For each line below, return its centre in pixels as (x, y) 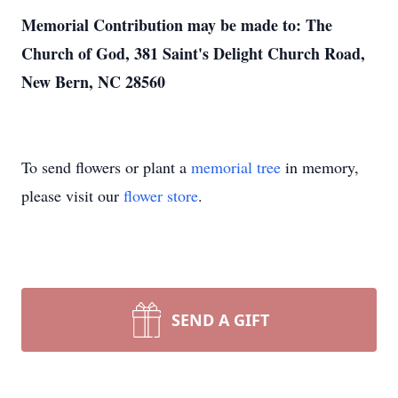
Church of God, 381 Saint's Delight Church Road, (193, 53)
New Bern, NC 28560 (93, 82)
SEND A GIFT (220, 320)
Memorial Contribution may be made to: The (177, 25)
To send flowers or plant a (106, 167)
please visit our (72, 195)
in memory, (320, 167)
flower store (161, 195)
